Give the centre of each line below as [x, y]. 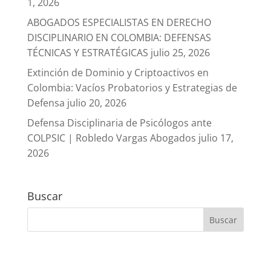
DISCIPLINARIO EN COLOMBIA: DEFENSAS [119, 38]
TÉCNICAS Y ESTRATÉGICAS [87, 53]
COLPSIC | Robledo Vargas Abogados [111, 138]
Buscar [44, 196]
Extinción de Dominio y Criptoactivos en [118, 73]
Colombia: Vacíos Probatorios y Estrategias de [132, 88]
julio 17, [216, 138]
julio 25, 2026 [180, 53]
